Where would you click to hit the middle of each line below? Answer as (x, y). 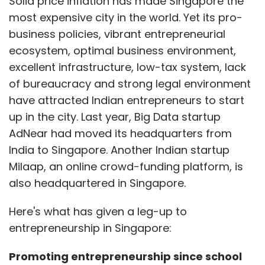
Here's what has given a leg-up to (98, 211)
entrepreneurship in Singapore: (90, 228)
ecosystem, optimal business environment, (122, 50)
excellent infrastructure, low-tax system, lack (127, 67)
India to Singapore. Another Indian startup (119, 150)
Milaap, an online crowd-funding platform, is (126, 166)
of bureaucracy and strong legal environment (130, 83)
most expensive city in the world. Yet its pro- (126, 17)
